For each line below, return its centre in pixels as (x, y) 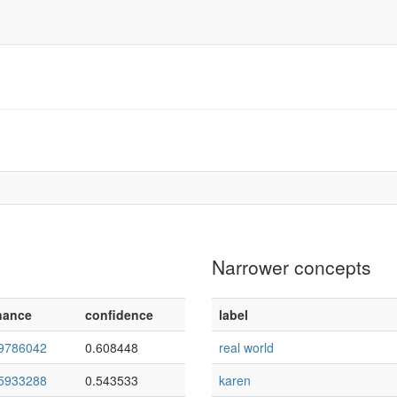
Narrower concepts (292, 267)
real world (246, 347)
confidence (119, 315)
